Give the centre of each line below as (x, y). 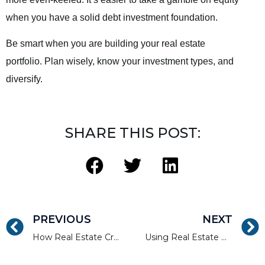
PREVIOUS (62, 219)
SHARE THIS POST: (132, 133)
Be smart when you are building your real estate (106, 43)
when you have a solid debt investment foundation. (112, 17)
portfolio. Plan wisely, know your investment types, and (120, 61)
